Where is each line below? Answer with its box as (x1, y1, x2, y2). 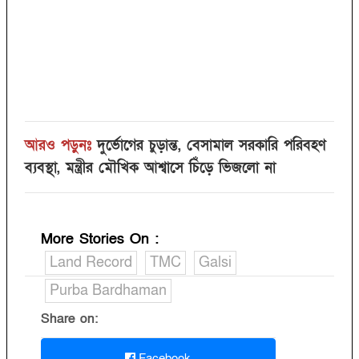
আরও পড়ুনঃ (25, 136, 91, 155)
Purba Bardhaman (50, 281, 167, 301)
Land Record (50, 253, 132, 272)
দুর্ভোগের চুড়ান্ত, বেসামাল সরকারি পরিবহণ (97, 136, 326, 155)
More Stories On (41, 230, 155, 249)
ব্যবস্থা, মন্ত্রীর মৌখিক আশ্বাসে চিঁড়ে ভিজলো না (25, 159, 276, 178)
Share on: (41, 310, 98, 329)
